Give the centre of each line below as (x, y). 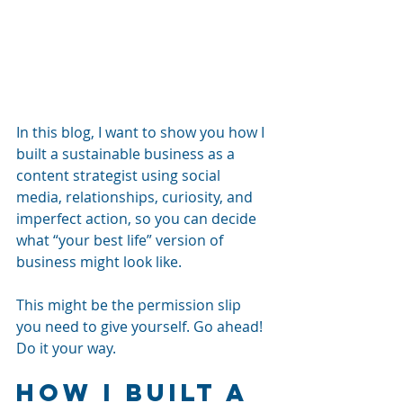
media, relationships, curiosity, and (136, 197)
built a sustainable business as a (127, 153)
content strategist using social (120, 175)
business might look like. (99, 261)
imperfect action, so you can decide (138, 218)
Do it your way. (68, 348)
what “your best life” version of (121, 240)
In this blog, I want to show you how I (142, 132)
